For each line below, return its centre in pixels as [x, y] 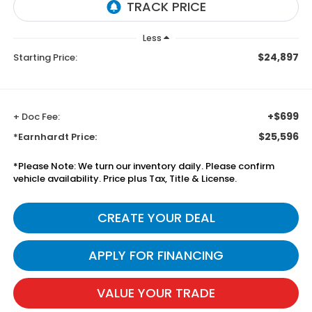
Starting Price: [45, 57]
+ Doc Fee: [36, 116]
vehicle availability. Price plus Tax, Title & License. [125, 178]
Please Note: [47, 166]
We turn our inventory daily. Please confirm [175, 166]
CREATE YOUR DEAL [156, 217]
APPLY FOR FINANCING [156, 255]
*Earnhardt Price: [55, 136]
